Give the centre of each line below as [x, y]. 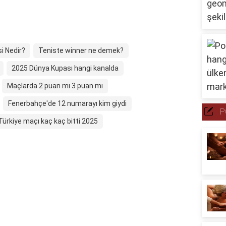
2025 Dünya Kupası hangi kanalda [65, 68]
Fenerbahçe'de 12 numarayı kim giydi [67, 104]
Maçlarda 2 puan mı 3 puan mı [55, 86]
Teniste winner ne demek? [81, 51]
